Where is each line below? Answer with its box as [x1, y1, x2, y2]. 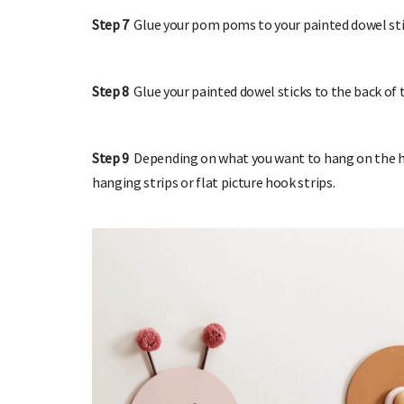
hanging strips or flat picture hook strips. [92, 173, 337, 192]
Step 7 [92, 15, 130, 34]
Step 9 [92, 149, 134, 168]
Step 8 [92, 82, 130, 101]
